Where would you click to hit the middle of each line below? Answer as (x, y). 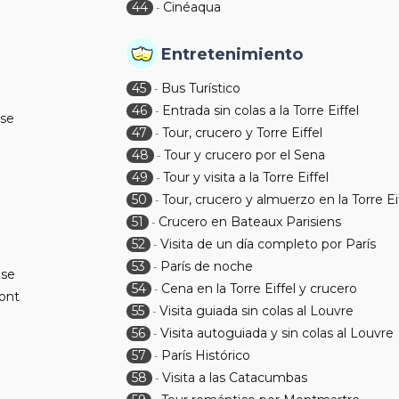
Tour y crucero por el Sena (245, 155)
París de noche (207, 266)
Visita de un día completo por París (269, 244)
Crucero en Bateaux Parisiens (250, 222)
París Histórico (206, 355)
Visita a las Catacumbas (235, 378)
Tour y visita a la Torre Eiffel (246, 177)
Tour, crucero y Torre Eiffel (243, 133)
